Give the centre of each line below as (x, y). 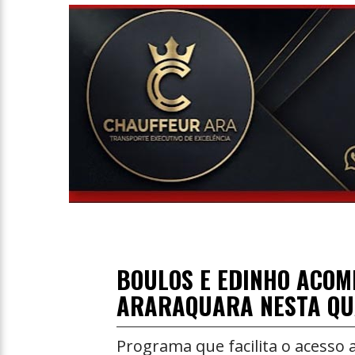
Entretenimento (63, 77)
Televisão (44, 44)
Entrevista (46, 10)
